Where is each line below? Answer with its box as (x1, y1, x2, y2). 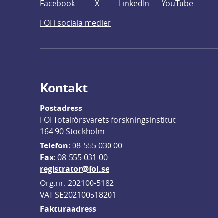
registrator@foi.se (40, 163, 109, 174)
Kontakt (40, 79, 87, 96)
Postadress (40, 103, 82, 113)
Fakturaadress (40, 203, 96, 214)
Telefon (40, 140, 68, 151)
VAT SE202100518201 (40, 189, 116, 200)
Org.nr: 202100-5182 (40, 178, 114, 188)
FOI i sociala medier (40, 18, 111, 28)
